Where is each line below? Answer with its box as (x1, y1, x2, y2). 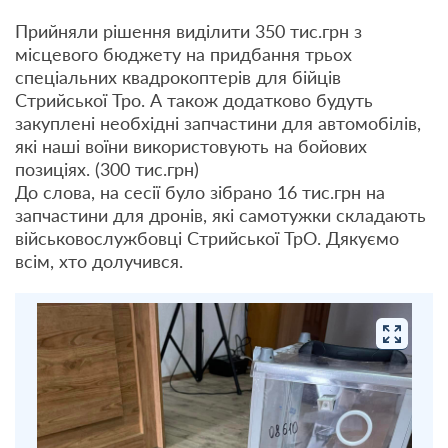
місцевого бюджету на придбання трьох (15, 43, 352, 65)
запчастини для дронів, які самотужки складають (15, 204, 426, 226)
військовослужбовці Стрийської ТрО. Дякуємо (15, 227, 399, 249)
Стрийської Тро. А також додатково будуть (15, 89, 373, 111)
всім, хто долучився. (15, 250, 183, 272)
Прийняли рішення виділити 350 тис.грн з (15, 20, 362, 42)
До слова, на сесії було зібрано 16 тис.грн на (15, 181, 385, 203)
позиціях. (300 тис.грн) (15, 158, 199, 180)
